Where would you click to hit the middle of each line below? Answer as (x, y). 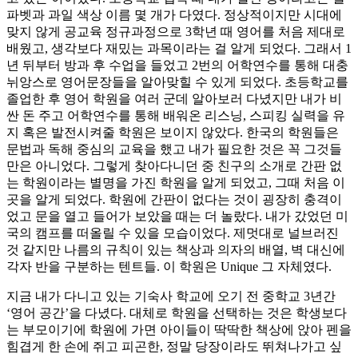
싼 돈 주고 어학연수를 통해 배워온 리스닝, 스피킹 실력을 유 (176, 115)
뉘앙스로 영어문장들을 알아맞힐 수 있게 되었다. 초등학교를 (177, 82)
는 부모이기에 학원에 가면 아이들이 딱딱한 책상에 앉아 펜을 (179, 329)
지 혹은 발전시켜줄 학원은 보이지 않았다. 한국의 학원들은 (173, 132)
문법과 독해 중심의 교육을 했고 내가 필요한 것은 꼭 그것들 (174, 149)
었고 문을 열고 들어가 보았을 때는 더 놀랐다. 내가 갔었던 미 (177, 216)
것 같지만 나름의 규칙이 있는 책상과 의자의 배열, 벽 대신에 (176, 249)
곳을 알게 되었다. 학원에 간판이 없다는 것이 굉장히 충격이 (174, 199)
